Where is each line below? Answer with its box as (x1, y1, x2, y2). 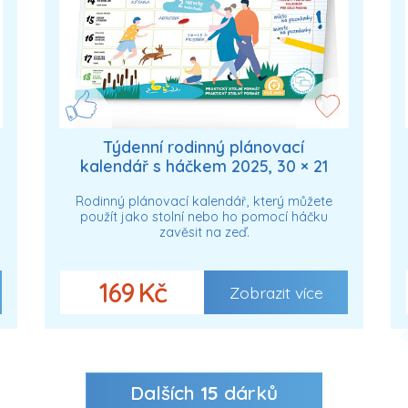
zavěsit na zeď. (158, 224, 250, 241)
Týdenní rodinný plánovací (104, 136, 304, 157)
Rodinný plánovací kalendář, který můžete (76, 193, 332, 210)
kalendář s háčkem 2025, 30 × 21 (80, 155, 328, 176)
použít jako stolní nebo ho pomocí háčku (80, 209, 328, 226)
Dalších (130, 380, 200, 404)
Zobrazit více (229, 281, 323, 302)
